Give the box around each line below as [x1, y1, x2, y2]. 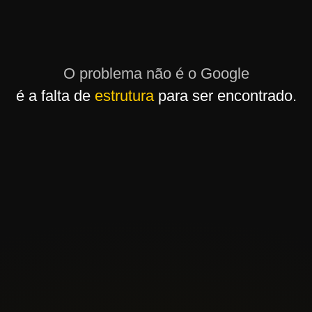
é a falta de [15, 87, 95, 104]
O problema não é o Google [63, 65, 249, 82]
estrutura [94, 87, 154, 104]
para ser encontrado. [153, 87, 297, 104]
